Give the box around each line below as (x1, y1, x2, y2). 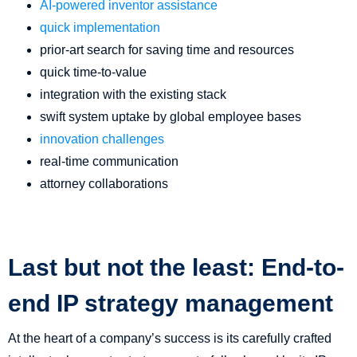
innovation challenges (40, 132, 164, 147)
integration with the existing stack (40, 88, 226, 102)
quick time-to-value (40, 65, 147, 80)
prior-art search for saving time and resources (40, 43, 294, 57)
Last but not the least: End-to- (8, 254, 344, 281)
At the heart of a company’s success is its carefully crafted (8, 331, 331, 346)
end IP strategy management (8, 290, 333, 317)
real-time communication (40, 155, 178, 169)
